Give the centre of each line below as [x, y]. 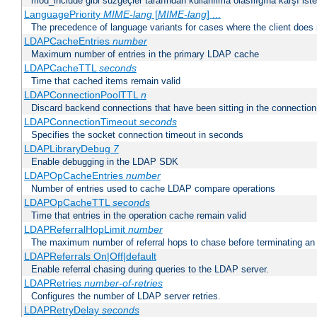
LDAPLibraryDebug [68, 149]
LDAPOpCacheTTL [68, 203]
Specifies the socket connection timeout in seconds [137, 135]
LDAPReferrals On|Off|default [90, 257]
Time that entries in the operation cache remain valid [139, 216]
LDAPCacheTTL [61, 68]
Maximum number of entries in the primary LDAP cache [145, 54]
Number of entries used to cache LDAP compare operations [153, 189]
